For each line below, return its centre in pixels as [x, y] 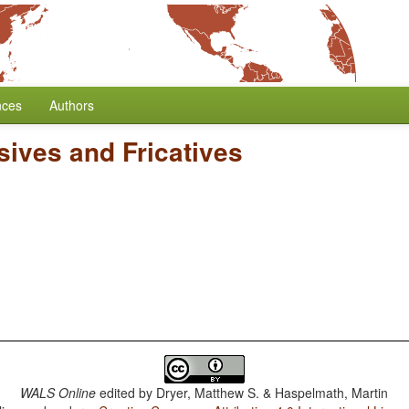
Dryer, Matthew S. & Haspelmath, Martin [273, 393]
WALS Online [58, 393]
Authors [72, 105]
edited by [126, 393]
